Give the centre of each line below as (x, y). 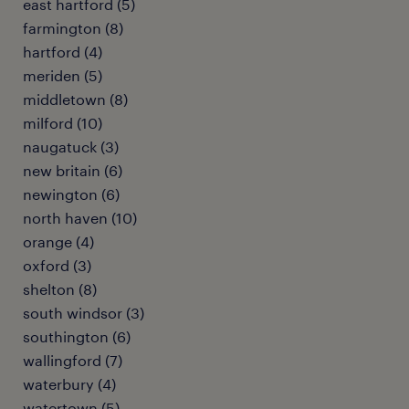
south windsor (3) (84, 313)
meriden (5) (63, 75)
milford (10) (63, 123)
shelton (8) (60, 289)
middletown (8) (75, 99)
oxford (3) (57, 265)
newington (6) (71, 194)
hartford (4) (63, 52)
